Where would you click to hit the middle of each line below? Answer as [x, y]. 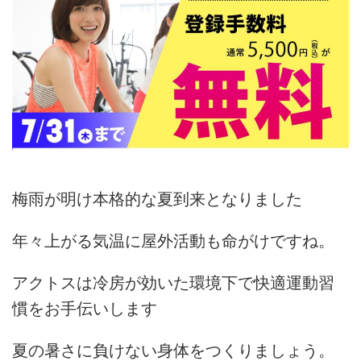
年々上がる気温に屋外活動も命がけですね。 [173, 241]
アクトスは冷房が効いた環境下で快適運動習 [173, 283]
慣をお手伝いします [85, 309]
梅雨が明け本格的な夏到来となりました [157, 199]
